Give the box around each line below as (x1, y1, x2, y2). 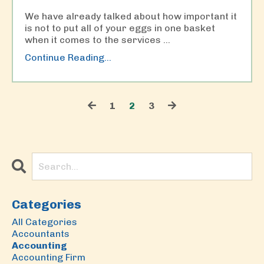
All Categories (12, 216, 77, 228)
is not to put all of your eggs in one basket (25, 22, 215, 34)
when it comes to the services (25, 34, 163, 46)
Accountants (12, 228, 70, 240)
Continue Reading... (25, 52, 111, 64)
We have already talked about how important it (25, 11, 237, 22)
